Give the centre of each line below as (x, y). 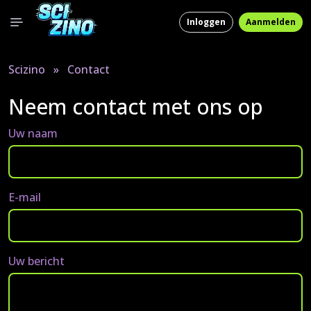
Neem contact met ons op (136, 107)
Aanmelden (271, 22)
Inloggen (206, 22)
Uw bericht (36, 261)
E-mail (25, 197)
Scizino (27, 69)
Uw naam (33, 133)
